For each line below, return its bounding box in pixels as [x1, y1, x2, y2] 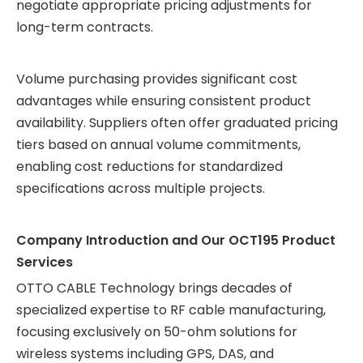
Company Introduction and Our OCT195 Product [16, 231, 335, 250]
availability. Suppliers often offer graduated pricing [16, 113, 338, 132]
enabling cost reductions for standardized [16, 157, 283, 176]
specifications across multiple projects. [16, 179, 265, 198]
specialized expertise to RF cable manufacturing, [16, 301, 326, 319]
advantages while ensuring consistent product [16, 92, 311, 110]
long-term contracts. [16, 18, 153, 36]
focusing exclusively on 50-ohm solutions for [16, 322, 297, 341]
